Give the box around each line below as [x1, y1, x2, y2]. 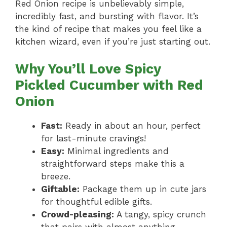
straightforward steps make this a [41, 159, 184, 169]
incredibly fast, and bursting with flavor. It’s [15, 11, 199, 21]
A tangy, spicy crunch [114, 209, 206, 220]
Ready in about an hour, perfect [62, 121, 201, 131]
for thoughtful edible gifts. [41, 197, 152, 207]
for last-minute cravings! [41, 133, 146, 144]
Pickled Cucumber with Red [15, 77, 203, 94]
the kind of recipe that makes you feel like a [15, 23, 202, 34]
